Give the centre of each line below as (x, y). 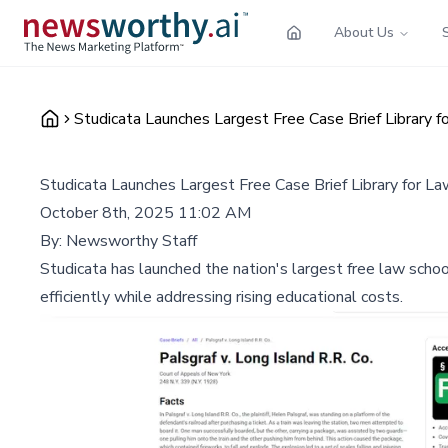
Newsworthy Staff (131, 240)
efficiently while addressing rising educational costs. (221, 296)
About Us (364, 32)
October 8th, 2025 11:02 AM (145, 212)
